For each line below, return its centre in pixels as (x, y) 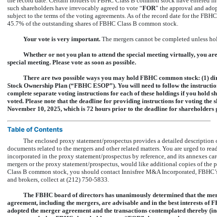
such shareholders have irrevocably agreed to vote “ (75, 8)
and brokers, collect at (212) (45, 179)
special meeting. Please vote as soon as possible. (72, 62)
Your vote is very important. (62, 39)
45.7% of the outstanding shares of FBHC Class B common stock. (93, 23)
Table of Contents (35, 129)
